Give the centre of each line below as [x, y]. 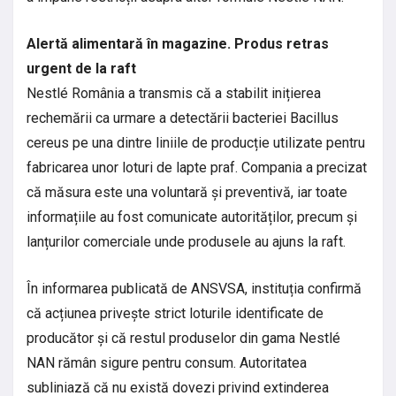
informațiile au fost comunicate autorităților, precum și [192, 217]
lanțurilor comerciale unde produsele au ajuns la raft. [186, 241]
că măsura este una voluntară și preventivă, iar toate [187, 192]
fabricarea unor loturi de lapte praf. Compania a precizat [197, 167]
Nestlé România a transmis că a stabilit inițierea [174, 93]
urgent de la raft [81, 68]
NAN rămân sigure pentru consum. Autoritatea [167, 362]
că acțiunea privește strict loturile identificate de [175, 313]
